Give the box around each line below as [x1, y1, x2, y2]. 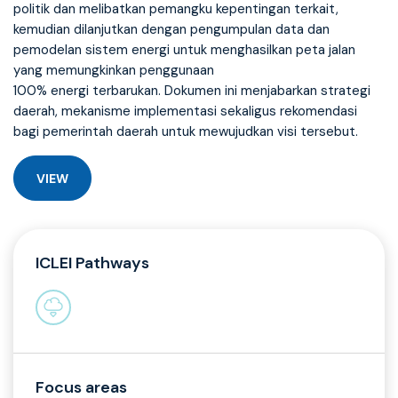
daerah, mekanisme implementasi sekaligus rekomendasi [13, 102, 357, 121]
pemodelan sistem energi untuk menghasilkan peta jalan [13, 41, 355, 60]
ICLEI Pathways [36, 252, 149, 275]
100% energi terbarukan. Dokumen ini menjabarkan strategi [13, 82, 370, 100]
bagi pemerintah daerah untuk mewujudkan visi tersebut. [13, 123, 358, 141]
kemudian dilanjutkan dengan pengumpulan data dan [13, 20, 330, 39]
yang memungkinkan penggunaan [13, 61, 214, 80]
